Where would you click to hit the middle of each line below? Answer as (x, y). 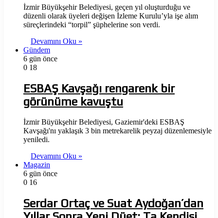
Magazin (37, 165)
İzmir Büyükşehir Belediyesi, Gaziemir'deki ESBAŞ (104, 122)
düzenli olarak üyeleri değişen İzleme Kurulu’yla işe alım (111, 16)
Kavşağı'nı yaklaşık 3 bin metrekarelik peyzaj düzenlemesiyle (118, 131)
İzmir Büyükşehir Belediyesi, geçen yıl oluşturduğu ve (107, 7)
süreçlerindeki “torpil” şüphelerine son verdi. (92, 25)
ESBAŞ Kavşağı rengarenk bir (99, 89)
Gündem (37, 50)
